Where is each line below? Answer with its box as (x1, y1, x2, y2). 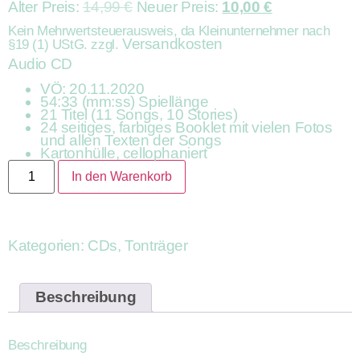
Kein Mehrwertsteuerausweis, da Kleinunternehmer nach (8, 23, 330, 39)
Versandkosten (122, 35, 223, 53)
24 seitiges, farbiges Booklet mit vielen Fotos (40, 118, 333, 136)
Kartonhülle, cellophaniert (40, 144, 207, 162)
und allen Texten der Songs (40, 131, 222, 149)
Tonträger (125, 236, 188, 254)
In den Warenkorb (72, 169, 173, 183)
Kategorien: (8, 236, 88, 254)
